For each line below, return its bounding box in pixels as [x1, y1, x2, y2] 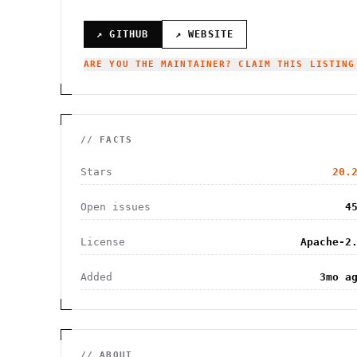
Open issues [80, 201, 151, 213]
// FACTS [80, 135, 132, 145]
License [80, 236, 125, 248]
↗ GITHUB [96, 29, 149, 40]
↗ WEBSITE [175, 29, 234, 40]
